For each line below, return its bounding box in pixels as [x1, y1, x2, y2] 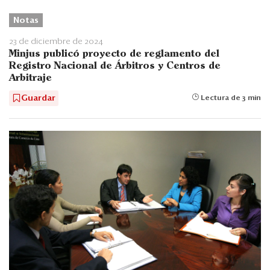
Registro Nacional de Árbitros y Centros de [9, 61, 221, 71]
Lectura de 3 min [199, 94, 261, 102]
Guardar [21, 93, 55, 102]
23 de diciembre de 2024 [9, 37, 103, 46]
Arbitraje [9, 73, 52, 83]
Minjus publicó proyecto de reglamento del [9, 49, 219, 58]
